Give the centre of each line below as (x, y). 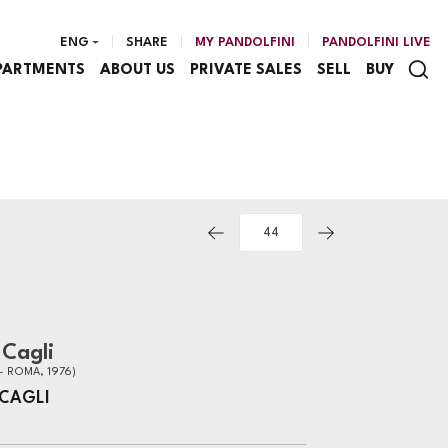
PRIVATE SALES (245, 70)
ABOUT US (137, 70)
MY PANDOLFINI (245, 42)
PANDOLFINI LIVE (376, 42)
